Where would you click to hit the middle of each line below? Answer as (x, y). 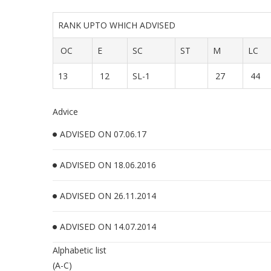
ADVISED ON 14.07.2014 (108, 227)
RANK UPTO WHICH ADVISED (119, 25)
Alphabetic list (80, 250)
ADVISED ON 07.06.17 (103, 134)
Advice (65, 112)
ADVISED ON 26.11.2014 (108, 196)
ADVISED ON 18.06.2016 (108, 165)
